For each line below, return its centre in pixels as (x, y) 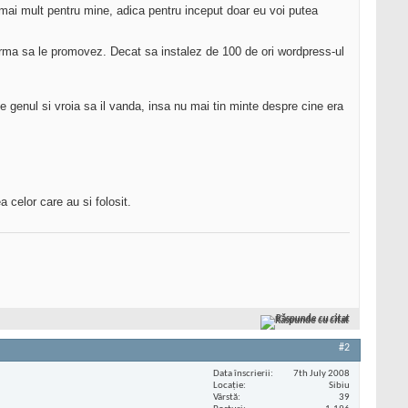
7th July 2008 (321, 373)
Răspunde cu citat (313, 320)
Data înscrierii (242, 373)
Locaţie (228, 385)
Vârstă (225, 397)
